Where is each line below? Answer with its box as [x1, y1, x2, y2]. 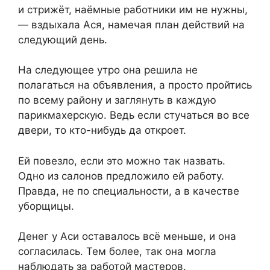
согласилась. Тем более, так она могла [18, 245, 216, 258]
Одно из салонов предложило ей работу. [18, 169, 224, 182]
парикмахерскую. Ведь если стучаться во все [18, 109, 250, 122]
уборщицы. [18, 199, 74, 212]
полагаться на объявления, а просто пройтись [18, 79, 252, 92]
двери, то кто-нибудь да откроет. [18, 124, 186, 137]
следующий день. [18, 33, 107, 46]
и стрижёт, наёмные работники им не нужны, [18, 3, 248, 16]
